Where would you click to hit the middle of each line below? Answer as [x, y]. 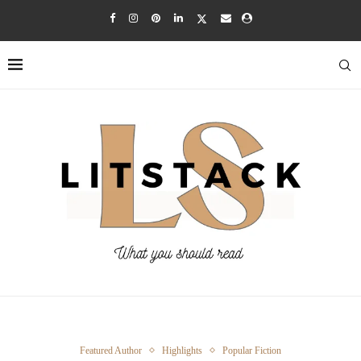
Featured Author [111, 350]
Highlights [182, 350]
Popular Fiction [252, 350]
